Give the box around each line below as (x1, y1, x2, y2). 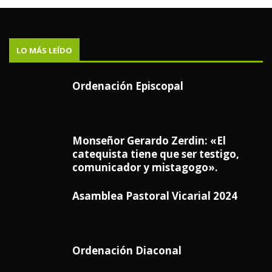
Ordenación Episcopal (72, 78, 183, 93)
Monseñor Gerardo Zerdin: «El (72, 133, 226, 148)
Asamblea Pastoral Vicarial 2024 (72, 188, 237, 203)
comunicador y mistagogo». (72, 160, 218, 174)
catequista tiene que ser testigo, (72, 146, 239, 161)
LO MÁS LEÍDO (16, 44, 72, 56)
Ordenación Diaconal (72, 243, 182, 257)
